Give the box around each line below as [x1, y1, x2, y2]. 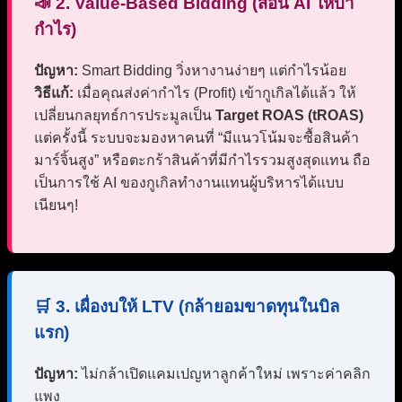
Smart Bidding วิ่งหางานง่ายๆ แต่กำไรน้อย [78, 63, 346, 79]
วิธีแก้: [34, 85, 74, 101]
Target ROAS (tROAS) [215, 108, 363, 124]
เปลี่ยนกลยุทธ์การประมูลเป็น [34, 108, 215, 124]
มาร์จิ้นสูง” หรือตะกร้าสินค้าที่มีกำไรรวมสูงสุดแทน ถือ [34, 153, 371, 169]
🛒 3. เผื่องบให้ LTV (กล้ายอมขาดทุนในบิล [34, 297, 339, 317]
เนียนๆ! [34, 197, 78, 214]
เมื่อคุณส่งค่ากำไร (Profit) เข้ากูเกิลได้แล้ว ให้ [74, 85, 356, 101]
